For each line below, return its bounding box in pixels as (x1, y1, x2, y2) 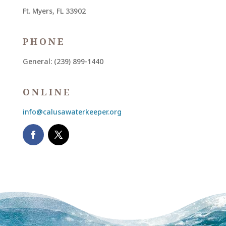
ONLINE (22, 85, 72, 98)
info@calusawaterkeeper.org (22, 106, 122, 117)
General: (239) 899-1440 (22, 56, 103, 66)
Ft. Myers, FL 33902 (22, 6, 86, 16)
